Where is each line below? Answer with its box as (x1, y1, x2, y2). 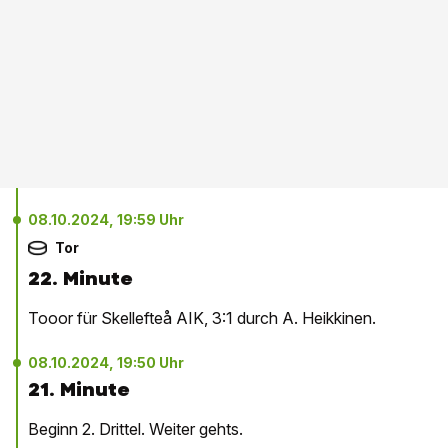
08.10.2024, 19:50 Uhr (28, 354, 184, 371)
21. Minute (28, 377, 130, 402)
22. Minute (28, 266, 133, 291)
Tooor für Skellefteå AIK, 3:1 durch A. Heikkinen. (28, 308, 376, 328)
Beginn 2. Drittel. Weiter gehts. (28, 419, 243, 439)
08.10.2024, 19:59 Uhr (28, 211, 184, 228)
